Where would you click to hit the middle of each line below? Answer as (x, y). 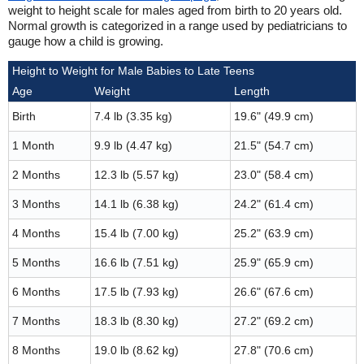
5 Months (36, 262)
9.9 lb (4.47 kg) (133, 145)
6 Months (36, 292)
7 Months (36, 321)
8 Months (36, 350)
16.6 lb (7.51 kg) (136, 262)
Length (252, 91)
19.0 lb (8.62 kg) (136, 350)
